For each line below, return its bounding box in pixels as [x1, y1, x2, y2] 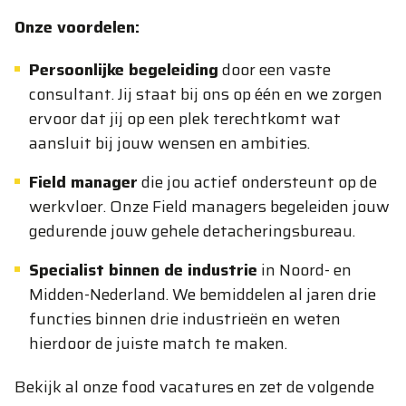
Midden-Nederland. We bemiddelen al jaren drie [29, 282, 376, 307]
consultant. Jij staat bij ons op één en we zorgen [29, 82, 382, 107]
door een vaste [218, 57, 331, 82]
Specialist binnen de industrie [29, 257, 257, 283]
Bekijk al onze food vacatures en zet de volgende [14, 374, 374, 400]
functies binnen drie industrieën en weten [29, 306, 341, 332]
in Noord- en [257, 257, 352, 283]
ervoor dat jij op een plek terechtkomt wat [29, 106, 341, 131]
